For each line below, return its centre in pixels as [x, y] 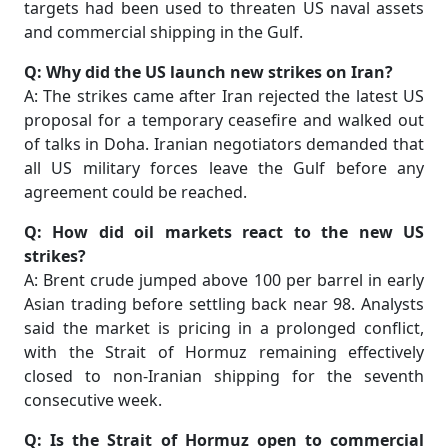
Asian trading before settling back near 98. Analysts [224, 304]
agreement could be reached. [135, 192]
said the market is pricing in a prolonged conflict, [224, 328]
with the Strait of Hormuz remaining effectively [224, 352]
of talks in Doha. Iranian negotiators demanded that [224, 144]
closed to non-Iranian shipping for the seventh [224, 376]
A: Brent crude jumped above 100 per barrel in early [224, 280]
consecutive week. [93, 400]
